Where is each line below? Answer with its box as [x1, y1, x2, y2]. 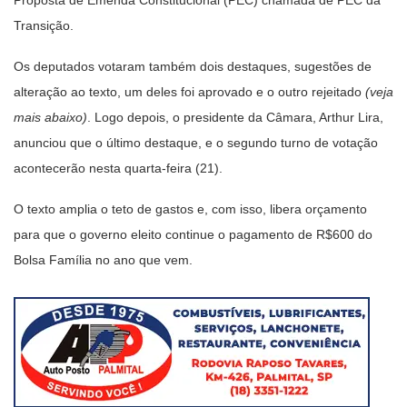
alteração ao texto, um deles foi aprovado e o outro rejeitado [14, 84, 362, 99]
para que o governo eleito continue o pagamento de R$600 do [14, 226, 372, 242]
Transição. [14, 17, 74, 33]
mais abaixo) [14, 109, 87, 124]
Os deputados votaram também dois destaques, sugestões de [14, 58, 372, 74]
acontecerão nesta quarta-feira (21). [14, 160, 223, 175]
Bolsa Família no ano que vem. [14, 252, 193, 267]
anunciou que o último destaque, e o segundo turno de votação [14, 134, 378, 150]
